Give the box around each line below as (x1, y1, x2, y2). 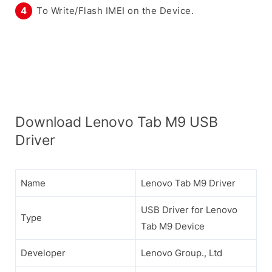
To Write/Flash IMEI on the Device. (36, 4, 194, 16)
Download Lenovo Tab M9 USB (15, 113, 218, 130)
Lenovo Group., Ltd (141, 246, 222, 259)
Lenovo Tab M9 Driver (141, 177, 236, 189)
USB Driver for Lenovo (141, 203, 237, 216)
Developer (21, 246, 66, 259)
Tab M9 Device (141, 220, 205, 232)
